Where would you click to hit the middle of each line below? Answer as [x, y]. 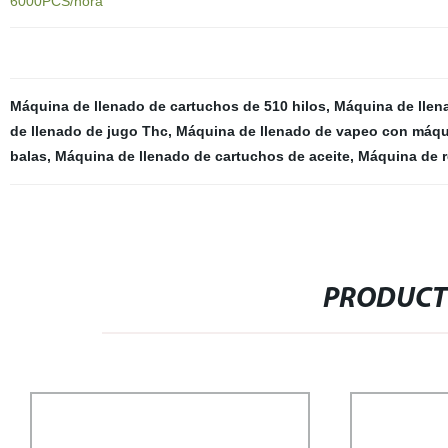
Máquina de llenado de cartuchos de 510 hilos [167, 105]
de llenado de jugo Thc [88, 130]
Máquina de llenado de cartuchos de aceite [202, 155]
